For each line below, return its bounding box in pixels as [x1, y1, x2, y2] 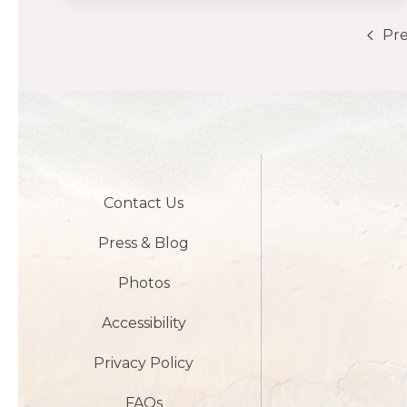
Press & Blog [98, 233, 190, 252]
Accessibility [101, 313, 186, 332]
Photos [117, 273, 170, 292]
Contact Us [104, 194, 184, 212]
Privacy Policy [94, 353, 194, 372]
